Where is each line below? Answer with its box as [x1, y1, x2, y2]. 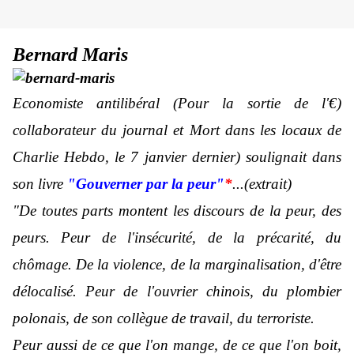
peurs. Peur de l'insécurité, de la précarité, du [13, 229, 341, 247]
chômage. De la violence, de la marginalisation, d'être [13, 256, 341, 273]
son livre [13, 175, 67, 193]
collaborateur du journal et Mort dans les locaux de [13, 122, 341, 139]
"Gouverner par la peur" [67, 175, 224, 193]
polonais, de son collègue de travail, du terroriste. [13, 310, 314, 327]
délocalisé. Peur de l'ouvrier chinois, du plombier [13, 283, 341, 300]
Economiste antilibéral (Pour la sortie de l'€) [13, 95, 341, 112]
